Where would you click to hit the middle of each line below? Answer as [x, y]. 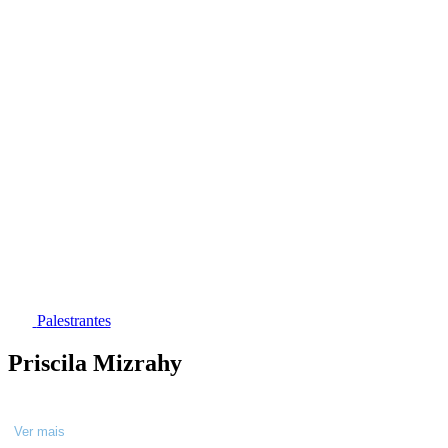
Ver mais [39, 431]
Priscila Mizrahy [95, 362]
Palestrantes [73, 321]
